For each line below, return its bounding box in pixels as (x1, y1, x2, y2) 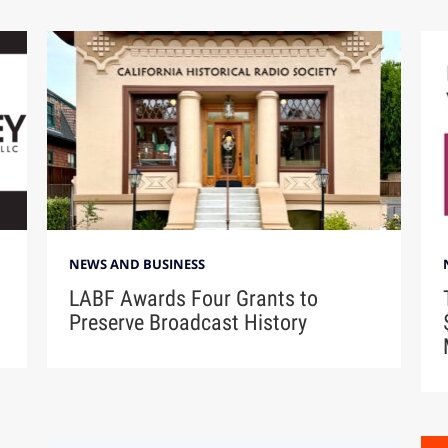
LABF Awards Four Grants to (69, 286, 319, 312)
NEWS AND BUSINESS (69, 255, 206, 274)
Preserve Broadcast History (69, 310, 308, 336)
